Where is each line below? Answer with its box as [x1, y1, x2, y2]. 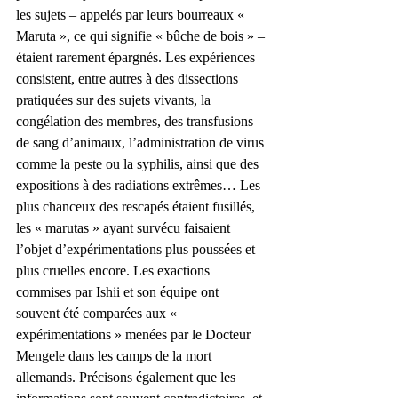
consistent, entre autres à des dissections [16, 70, 242, 86]
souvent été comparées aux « [16, 305, 180, 321]
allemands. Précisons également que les [16, 369, 239, 385]
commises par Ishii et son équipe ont [16, 283, 222, 299]
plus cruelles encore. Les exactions [16, 262, 213, 278]
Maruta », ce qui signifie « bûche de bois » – [16, 28, 268, 44]
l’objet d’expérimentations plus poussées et [16, 241, 259, 257]
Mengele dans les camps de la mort [16, 347, 215, 363]
